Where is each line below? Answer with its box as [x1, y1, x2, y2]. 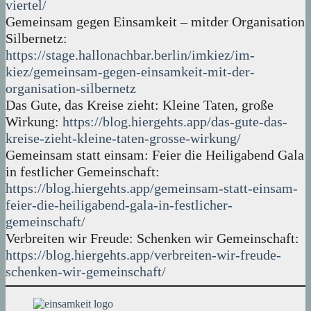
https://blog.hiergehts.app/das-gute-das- [62, 114, 287, 130]
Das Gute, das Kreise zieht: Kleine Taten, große [6, 97, 274, 113]
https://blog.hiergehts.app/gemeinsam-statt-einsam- [6, 180, 298, 196]
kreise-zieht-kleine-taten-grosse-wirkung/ [6, 131, 241, 146]
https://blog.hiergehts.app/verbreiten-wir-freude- [6, 247, 281, 263]
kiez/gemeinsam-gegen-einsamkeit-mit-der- [6, 64, 255, 80]
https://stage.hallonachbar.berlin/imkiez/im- [6, 47, 255, 63]
